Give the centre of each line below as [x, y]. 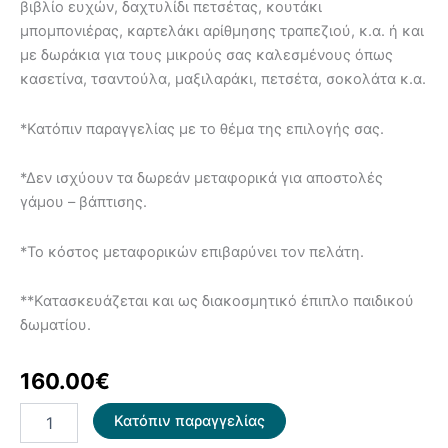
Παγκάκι [48, 412]
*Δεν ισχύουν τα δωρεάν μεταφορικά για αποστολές [201, 178]
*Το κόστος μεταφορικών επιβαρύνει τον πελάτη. [192, 251]
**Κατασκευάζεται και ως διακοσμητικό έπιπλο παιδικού [217, 301]
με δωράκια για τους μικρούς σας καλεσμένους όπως [206, 55]
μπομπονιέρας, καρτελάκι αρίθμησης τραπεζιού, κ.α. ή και [222, 31]
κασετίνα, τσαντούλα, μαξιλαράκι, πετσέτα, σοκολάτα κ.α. [223, 79]
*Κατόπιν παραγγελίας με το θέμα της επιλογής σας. [202, 128]
